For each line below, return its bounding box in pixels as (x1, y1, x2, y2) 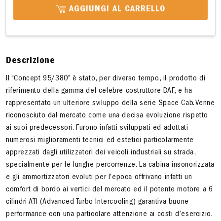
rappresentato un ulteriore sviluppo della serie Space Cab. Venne (6, 100, 215, 108)
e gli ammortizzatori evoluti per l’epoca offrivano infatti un (6, 174, 192, 182)
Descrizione (6, 56, 55, 66)
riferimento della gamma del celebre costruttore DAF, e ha (6, 87, 192, 95)
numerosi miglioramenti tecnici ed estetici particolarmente (6, 137, 194, 145)
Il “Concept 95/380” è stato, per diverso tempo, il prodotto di (6, 75, 206, 83)
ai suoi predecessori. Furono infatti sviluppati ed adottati (6, 124, 188, 132)
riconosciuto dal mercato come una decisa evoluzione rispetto (6, 112, 209, 120)
